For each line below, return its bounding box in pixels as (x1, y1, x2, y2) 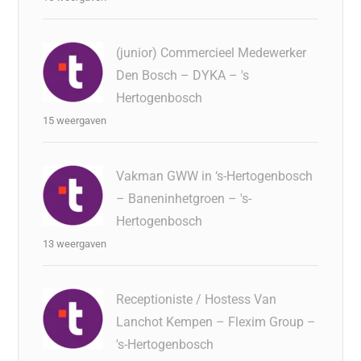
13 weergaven (43, 238, 107, 250)
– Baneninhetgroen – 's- (116, 191, 252, 206)
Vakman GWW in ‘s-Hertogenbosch (116, 168, 313, 184)
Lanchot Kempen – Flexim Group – (116, 314, 317, 330)
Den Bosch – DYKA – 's (116, 68, 250, 83)
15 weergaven (43, 114, 107, 127)
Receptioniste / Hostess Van (116, 292, 277, 307)
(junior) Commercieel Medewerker (116, 45, 307, 60)
